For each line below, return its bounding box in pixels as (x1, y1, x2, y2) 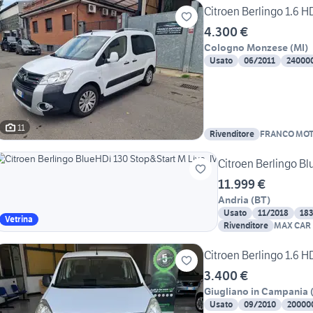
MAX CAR (274, 220, 311, 231)
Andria (218, 194, 249, 207)
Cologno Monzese (204, 41, 288, 54)
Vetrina (5, 214, 33, 225)
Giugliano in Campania (204, 285, 308, 298)
